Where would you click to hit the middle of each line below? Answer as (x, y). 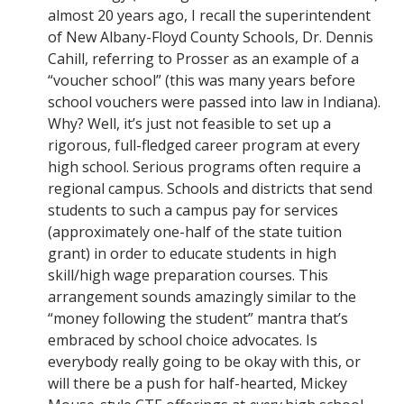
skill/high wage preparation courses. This (188, 275)
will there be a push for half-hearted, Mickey (197, 384)
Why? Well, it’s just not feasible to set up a (189, 124)
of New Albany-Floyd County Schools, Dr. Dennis (211, 37)
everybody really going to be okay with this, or (204, 362)
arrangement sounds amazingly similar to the (202, 297)
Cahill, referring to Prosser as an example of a (203, 59)
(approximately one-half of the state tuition (195, 232)
